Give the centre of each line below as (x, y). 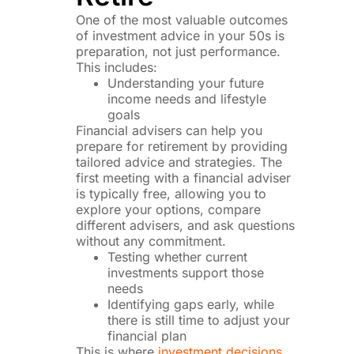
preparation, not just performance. (179, 51)
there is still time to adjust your (199, 320)
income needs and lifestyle (187, 98)
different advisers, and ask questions (186, 225)
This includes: (117, 67)
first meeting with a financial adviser (184, 177)
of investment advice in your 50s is (181, 35)
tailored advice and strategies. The (179, 162)
